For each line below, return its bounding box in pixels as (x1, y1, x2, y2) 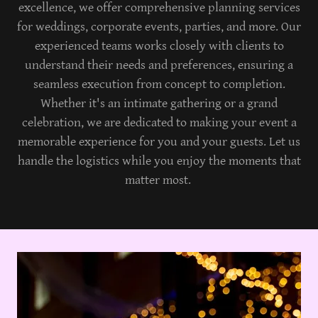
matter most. (124, 172, 194, 188)
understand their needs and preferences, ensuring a (25, 57, 293, 73)
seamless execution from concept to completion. (33, 77, 285, 92)
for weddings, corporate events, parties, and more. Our (17, 19, 301, 35)
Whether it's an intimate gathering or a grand (40, 96, 278, 111)
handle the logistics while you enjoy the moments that (17, 153, 301, 169)
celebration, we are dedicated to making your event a (21, 115, 297, 131)
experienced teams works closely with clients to (34, 38, 284, 54)
